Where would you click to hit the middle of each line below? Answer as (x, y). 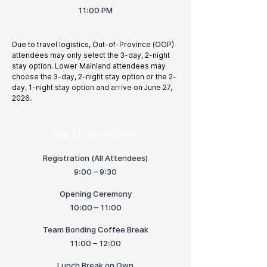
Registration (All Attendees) (95, 158)
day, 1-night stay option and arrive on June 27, (92, 87)
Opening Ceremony (95, 194)
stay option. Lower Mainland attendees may (89, 66)
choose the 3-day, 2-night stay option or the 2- (94, 77)
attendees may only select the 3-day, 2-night (91, 55)
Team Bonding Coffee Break (95, 229)
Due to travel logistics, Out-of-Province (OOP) (93, 44)
